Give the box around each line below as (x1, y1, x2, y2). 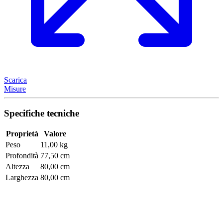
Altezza (5, 162, 29, 171)
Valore (44, 129, 66, 138)
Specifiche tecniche (4, 108, 79, 118)
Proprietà (5, 129, 38, 138)
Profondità (5, 151, 38, 160)
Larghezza (5, 173, 38, 182)
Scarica (4, 75, 27, 84)
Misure (4, 84, 26, 93)
